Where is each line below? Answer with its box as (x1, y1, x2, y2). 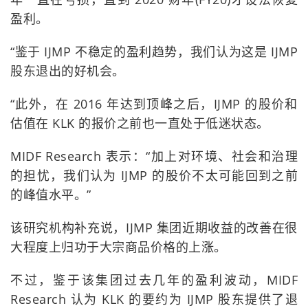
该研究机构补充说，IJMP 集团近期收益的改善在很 (10, 219, 298, 236)
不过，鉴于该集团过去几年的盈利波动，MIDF (10, 272, 298, 289)
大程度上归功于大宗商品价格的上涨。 (10, 239, 227, 256)
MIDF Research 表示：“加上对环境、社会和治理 (10, 148, 298, 165)
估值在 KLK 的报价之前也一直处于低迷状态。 (10, 115, 269, 132)
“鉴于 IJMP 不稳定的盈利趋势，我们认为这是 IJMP (10, 43, 298, 60)
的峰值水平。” (10, 186, 91, 203)
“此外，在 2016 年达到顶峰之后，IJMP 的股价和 (10, 96, 298, 113)
